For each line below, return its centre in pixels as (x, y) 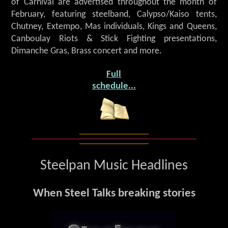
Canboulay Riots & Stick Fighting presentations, (114, 39)
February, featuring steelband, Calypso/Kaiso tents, (114, 14)
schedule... (114, 86)
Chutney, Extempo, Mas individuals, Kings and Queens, (114, 26)
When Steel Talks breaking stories (114, 194)
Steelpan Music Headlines (114, 166)
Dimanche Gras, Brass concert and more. (87, 51)
